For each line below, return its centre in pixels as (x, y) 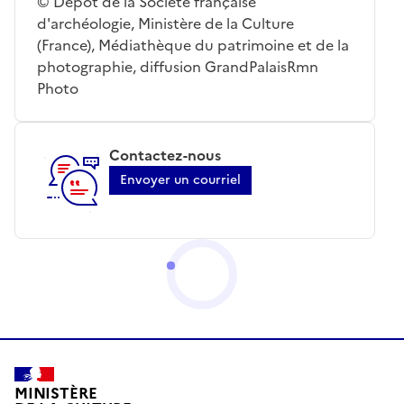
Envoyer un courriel (180, 179)
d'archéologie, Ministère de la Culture (165, 23)
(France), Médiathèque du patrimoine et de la (193, 45)
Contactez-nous (165, 155)
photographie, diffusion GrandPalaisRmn (178, 66)
